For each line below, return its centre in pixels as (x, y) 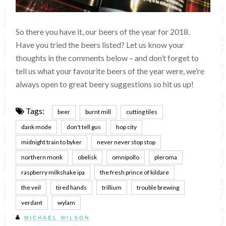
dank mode (37, 127)
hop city (127, 127)
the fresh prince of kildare (135, 172)
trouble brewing (158, 187)
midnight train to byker (52, 142)
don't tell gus (84, 127)
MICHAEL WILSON (57, 217)
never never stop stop (126, 142)
